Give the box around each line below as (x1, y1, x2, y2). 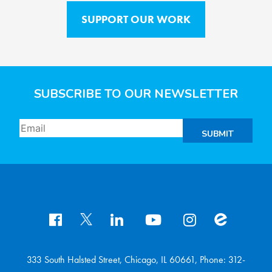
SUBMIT (202, 128, 234, 140)
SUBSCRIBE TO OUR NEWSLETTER (34, 86, 238, 103)
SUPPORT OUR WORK (81, 12, 191, 27)
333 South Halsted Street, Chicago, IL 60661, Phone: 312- (27, 253, 245, 267)
